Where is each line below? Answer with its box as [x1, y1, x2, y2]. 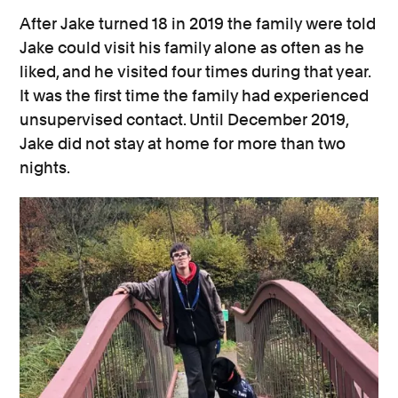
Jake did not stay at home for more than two [20, 134, 346, 154]
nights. [20, 158, 71, 178]
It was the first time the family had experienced [20, 86, 370, 106]
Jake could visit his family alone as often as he [20, 38, 365, 58]
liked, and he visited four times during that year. [20, 62, 371, 82]
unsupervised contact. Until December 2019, [20, 110, 349, 130]
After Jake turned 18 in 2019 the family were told [20, 14, 377, 34]
